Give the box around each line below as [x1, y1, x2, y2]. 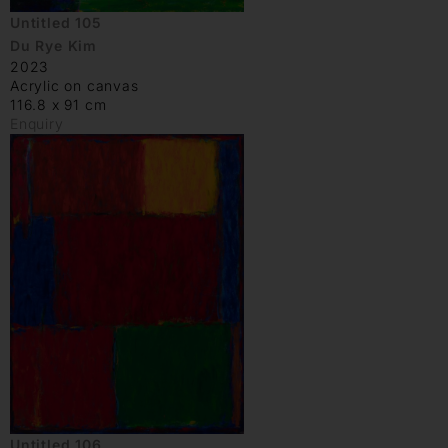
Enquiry [10, 114, 64, 132]
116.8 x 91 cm [10, 95, 107, 113]
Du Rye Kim [10, 36, 97, 54]
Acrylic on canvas [10, 76, 139, 94]
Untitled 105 [10, 13, 102, 31]
